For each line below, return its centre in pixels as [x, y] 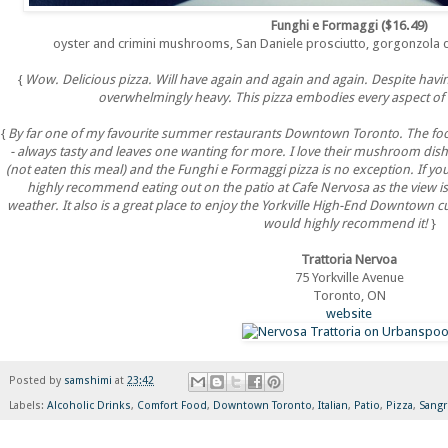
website [349, 314]
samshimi [88, 381]
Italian [333, 405]
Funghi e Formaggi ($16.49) [349, 26]
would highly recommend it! [345, 224]
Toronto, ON [349, 296]
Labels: [28, 405]
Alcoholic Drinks [89, 405]
